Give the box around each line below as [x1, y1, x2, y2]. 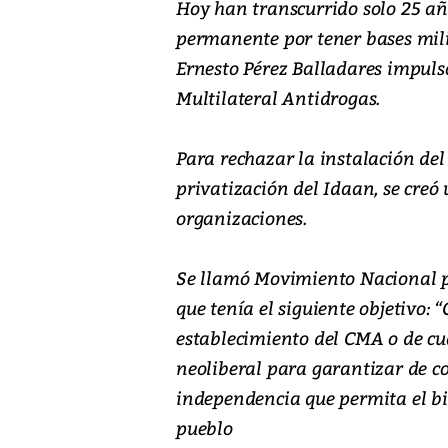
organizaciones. [176, 205, 308, 231]
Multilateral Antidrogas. [176, 85, 381, 111]
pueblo [176, 415, 233, 441]
